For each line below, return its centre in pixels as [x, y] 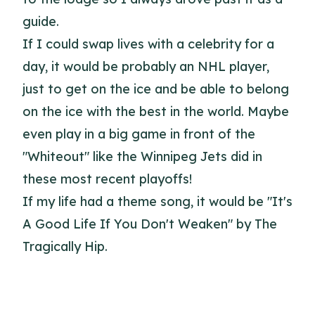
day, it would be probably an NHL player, [146, 66]
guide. [41, 21]
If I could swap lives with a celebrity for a [148, 44]
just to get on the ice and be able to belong [156, 89]
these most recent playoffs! [107, 179]
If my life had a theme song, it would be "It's [157, 201]
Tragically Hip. [65, 246]
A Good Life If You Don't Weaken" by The [150, 224]
